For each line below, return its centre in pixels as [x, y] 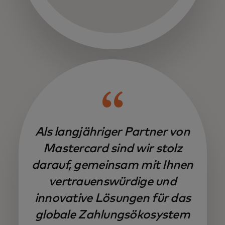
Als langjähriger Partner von [113, 132]
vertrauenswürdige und [113, 182]
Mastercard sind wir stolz [113, 148]
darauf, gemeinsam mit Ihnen [113, 165]
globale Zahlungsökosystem [113, 215]
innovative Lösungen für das [113, 198]
